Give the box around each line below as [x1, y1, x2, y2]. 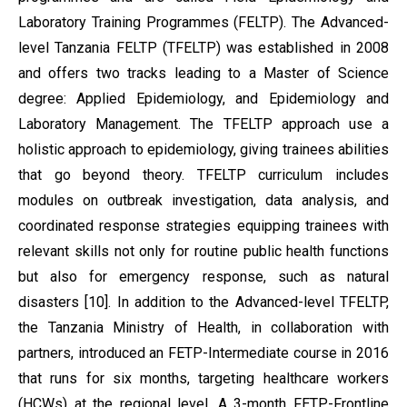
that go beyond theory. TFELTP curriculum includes [18, 166, 389, 184]
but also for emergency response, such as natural [18, 268, 389, 285]
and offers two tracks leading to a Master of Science [18, 65, 389, 82]
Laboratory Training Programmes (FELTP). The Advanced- [18, 14, 389, 31]
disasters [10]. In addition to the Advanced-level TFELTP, [18, 293, 389, 311]
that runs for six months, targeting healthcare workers [18, 370, 389, 387]
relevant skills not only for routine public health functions [18, 243, 389, 260]
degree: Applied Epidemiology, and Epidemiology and [18, 90, 389, 107]
